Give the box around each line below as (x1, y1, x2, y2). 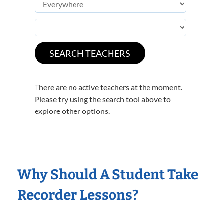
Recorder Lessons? (17, 187, 139, 204)
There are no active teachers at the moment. (35, 82, 182, 92)
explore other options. (35, 106, 110, 116)
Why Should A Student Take (17, 166, 198, 183)
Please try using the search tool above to (35, 94, 171, 104)
